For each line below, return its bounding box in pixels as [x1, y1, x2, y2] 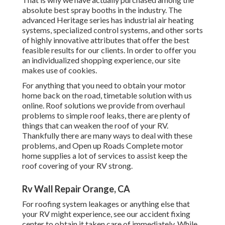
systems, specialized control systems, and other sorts [22, 25, 203, 35]
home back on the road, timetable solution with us [22, 90, 192, 100]
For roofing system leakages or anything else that [22, 199, 190, 209]
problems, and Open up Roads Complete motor [22, 141, 183, 151]
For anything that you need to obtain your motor [22, 80, 186, 90]
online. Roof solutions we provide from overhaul [22, 100, 185, 110]
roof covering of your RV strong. [22, 161, 133, 171]
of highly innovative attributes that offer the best [22, 35, 189, 45]
